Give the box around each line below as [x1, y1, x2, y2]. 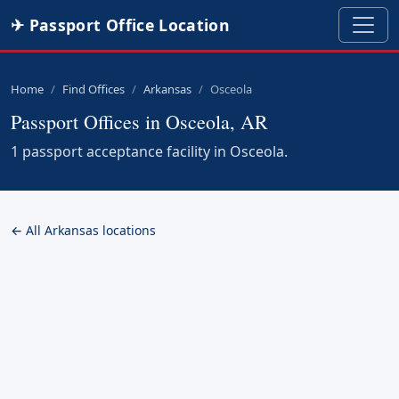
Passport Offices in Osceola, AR [11, 109, 268, 134]
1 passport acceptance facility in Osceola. [11, 142, 288, 161]
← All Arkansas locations [11, 222, 156, 239]
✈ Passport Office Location [11, 14, 231, 36]
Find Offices [62, 81, 125, 97]
